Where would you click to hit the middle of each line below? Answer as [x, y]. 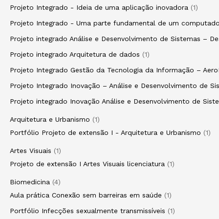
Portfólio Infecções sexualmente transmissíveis [88, 211]
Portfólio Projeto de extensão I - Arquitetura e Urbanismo [105, 132]
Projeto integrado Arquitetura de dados [75, 54]
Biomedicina [30, 182]
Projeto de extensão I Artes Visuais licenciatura [87, 164]
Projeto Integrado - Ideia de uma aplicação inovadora [99, 7]
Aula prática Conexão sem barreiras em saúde [86, 195]
